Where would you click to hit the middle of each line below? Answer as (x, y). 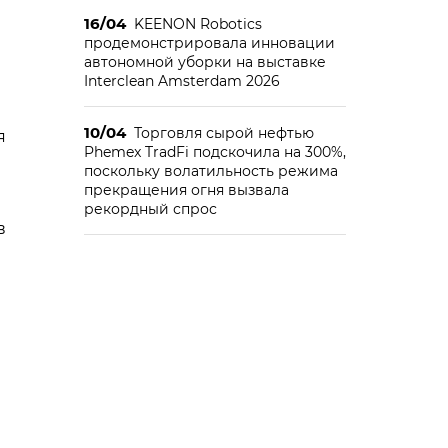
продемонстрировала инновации (209, 43)
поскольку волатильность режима (210, 171)
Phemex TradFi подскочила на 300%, (214, 152)
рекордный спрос (150, 209)
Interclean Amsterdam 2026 (181, 81)
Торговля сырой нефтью (223, 133)
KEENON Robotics (197, 24)
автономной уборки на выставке (204, 62)
